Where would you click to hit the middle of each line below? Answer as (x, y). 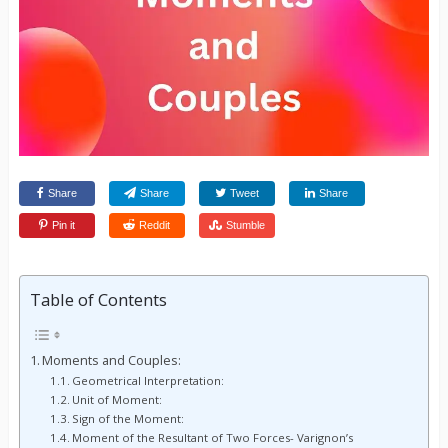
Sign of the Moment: (128, 419)
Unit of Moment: (117, 400)
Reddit (155, 225)
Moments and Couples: (112, 361)
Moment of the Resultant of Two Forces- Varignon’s (213, 438)
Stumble (245, 225)
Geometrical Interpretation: (148, 381)
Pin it (63, 225)
